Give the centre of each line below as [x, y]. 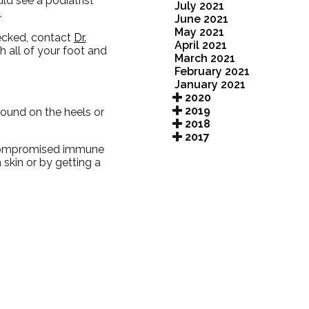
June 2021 [201, 19]
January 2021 [210, 84]
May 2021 [199, 32]
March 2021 [205, 58]
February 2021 [212, 71]
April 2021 [200, 45]
